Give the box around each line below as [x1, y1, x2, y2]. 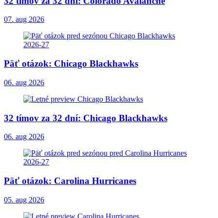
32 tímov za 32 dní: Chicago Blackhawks [4, 112, 167, 123]
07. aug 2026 [4, 15, 44, 24]
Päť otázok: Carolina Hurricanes [4, 175, 136, 186]
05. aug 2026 [4, 195, 44, 204]
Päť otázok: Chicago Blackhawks [4, 58, 138, 69]
